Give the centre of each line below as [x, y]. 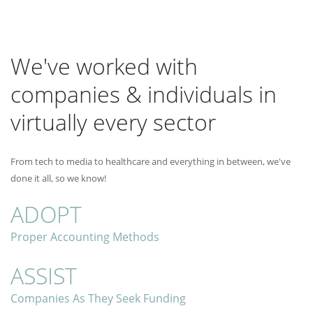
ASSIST [44, 276]
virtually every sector [113, 122]
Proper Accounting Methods [85, 237]
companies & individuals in [144, 94]
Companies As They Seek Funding [98, 298]
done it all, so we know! [58, 178]
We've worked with [104, 66]
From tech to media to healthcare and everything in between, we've [151, 161]
